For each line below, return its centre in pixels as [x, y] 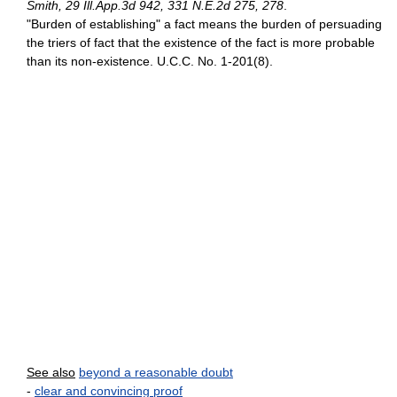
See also [51, 372]
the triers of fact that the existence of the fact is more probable [201, 43]
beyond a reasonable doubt [156, 372]
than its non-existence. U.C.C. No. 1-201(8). [150, 61]
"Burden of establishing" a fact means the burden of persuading [204, 24]
